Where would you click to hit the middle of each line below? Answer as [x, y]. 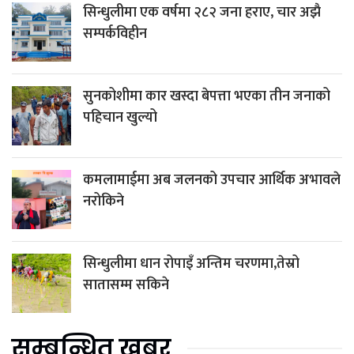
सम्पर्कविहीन [115, 34]
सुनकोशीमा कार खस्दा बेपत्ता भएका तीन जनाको [207, 97]
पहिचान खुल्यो [120, 118]
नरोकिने [104, 202]
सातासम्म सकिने [126, 286]
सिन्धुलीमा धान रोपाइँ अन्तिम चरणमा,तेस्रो [191, 264]
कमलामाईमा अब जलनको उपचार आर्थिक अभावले [212, 181]
